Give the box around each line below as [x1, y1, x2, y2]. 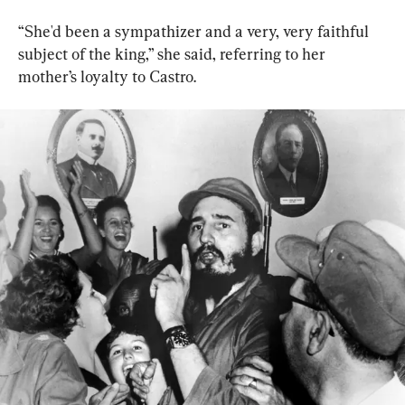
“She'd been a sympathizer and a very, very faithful [18, 22, 372, 42]
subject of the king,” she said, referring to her [18, 44, 329, 64]
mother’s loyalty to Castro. [18, 67, 196, 87]
